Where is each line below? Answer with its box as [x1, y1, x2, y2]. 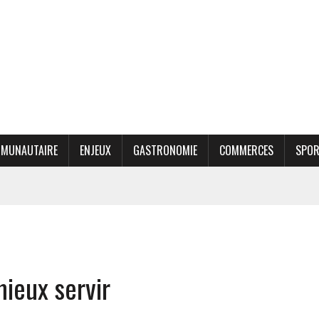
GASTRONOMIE [133, 141, 197, 159]
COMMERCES [219, 141, 273, 159]
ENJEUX [80, 141, 111, 159]
